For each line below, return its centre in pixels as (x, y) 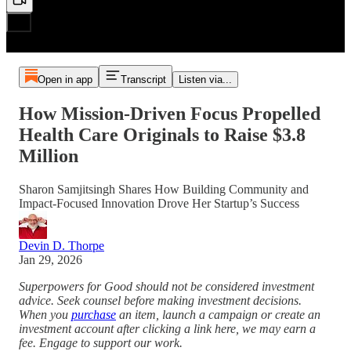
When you (45, 314)
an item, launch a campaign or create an (218, 314)
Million (49, 156)
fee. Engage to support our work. (101, 342)
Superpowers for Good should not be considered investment (166, 286)
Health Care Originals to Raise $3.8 (162, 134)
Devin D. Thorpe (62, 245)
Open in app (65, 80)
